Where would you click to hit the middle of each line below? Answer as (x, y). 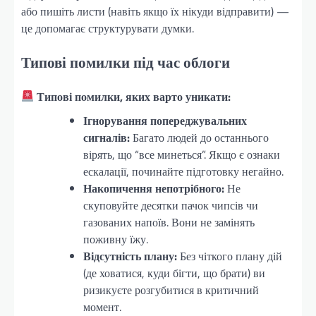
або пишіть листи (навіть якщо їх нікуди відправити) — (155, 12)
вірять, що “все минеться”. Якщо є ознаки (182, 154)
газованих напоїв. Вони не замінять (169, 222)
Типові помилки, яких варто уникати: (134, 96)
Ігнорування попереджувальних (165, 120)
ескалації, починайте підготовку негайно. (183, 171)
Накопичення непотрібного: (154, 188)
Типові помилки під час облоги (126, 62)
